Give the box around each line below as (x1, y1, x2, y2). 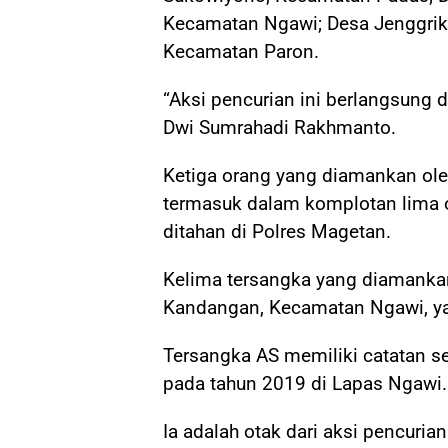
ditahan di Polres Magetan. (163, 219, 391, 243)
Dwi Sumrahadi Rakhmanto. (163, 115, 396, 139)
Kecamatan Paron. (163, 39, 319, 63)
